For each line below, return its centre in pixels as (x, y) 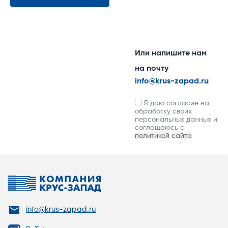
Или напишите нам (170, 53)
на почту (151, 68)
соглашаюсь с (159, 127)
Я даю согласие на (175, 103)
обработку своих (163, 111)
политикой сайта (163, 136)
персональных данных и (176, 119)
